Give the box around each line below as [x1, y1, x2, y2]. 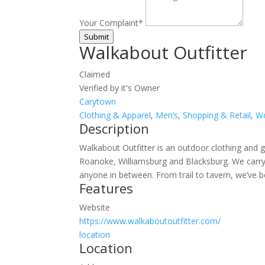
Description [79, 119, 150, 137]
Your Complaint [79, 17, 139, 28]
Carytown [79, 95, 117, 107]
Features [79, 179, 134, 197]
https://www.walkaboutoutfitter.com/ [79, 215, 221, 227]
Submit [84, 31, 109, 42]
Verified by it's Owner [79, 82, 160, 93]
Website [79, 201, 111, 213]
